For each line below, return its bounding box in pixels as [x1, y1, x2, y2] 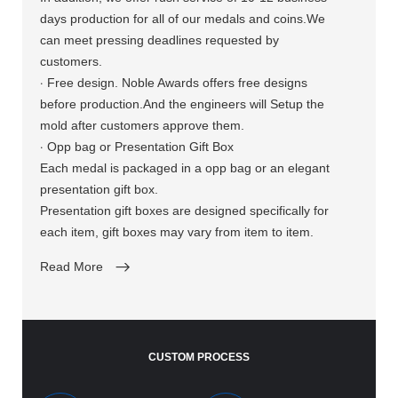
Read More [40, 259, 104, 274]
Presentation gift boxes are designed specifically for [40, 203, 330, 219]
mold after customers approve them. [40, 118, 245, 133]
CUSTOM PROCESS [148, 351, 250, 364]
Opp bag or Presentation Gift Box [44, 139, 235, 155]
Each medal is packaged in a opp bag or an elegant [40, 161, 330, 176]
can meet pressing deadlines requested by [40, 33, 280, 48]
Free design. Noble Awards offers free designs [44, 76, 308, 91]
